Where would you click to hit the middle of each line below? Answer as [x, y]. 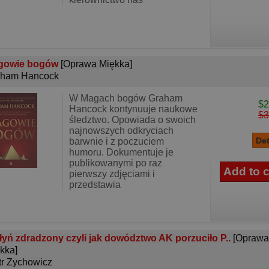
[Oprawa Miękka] [96, 64]
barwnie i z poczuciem [116, 141]
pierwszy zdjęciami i [112, 174]
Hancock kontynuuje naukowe [133, 109]
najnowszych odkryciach [121, 131]
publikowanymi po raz [116, 163]
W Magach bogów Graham [126, 98]
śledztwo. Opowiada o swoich [132, 120]
